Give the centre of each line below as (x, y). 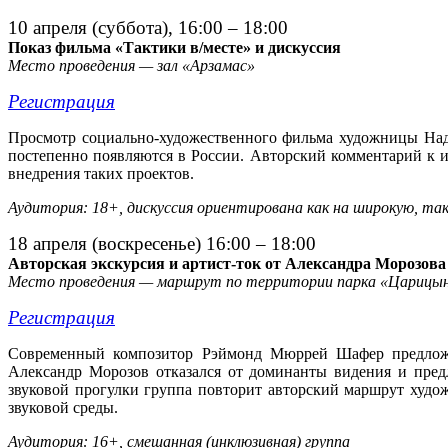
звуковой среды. (63, 408)
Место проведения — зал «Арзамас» (131, 66)
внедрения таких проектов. (101, 174)
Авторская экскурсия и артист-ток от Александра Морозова (227, 264)
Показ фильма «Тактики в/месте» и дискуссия (174, 48)
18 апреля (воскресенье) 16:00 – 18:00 (162, 244)
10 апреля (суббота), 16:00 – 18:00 (148, 28)
